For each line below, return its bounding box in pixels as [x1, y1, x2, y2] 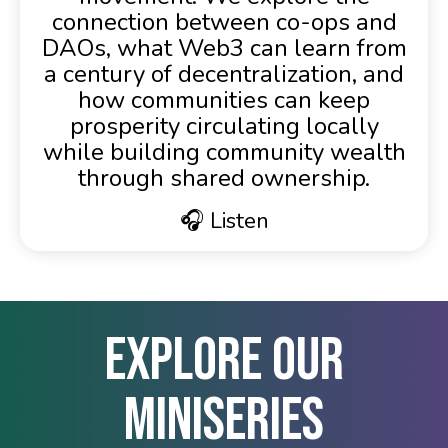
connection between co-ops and [51, 6, 397, 39]
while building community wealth [42, 136, 406, 169]
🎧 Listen [179, 206, 269, 237]
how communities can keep [78, 84, 370, 117]
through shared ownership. [78, 162, 370, 195]
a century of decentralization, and [44, 58, 404, 91]
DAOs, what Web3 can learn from [41, 32, 407, 65]
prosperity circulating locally [69, 110, 379, 143]
